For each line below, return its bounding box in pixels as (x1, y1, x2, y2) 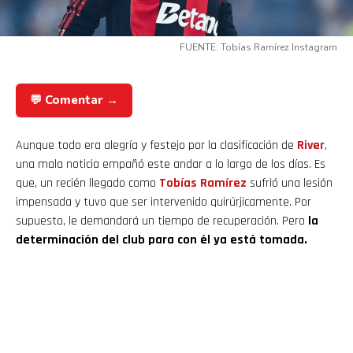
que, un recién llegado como (16, 175, 159, 192)
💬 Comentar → (30, 92, 118, 109)
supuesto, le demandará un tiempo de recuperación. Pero (16, 213, 308, 230)
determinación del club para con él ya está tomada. (16, 232, 307, 249)
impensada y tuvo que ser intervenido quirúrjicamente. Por (16, 194, 311, 211)
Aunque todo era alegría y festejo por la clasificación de (16, 137, 297, 154)
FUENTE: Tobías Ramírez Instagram (180, 41, 337, 54)
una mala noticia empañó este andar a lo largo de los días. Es (16, 156, 325, 173)
